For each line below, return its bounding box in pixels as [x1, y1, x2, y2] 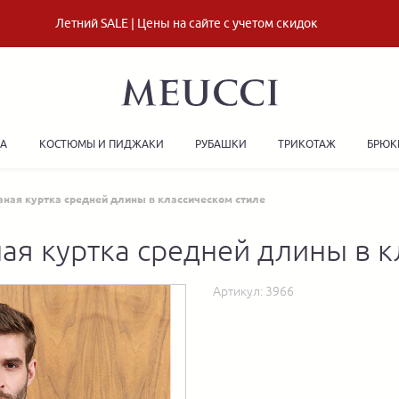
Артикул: [213, 284, 265, 299]
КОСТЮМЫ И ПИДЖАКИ [38, 137, 164, 151]
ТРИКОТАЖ [278, 137, 337, 151]
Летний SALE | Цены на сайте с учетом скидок [54, 16, 318, 30]
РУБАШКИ [194, 137, 247, 151]
